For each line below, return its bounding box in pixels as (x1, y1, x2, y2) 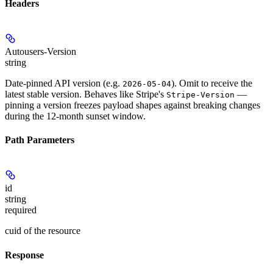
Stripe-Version (166, 90, 235, 99)
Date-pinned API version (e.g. (5, 77, 122, 88)
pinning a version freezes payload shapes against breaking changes (5, 99, 260, 110)
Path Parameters (5, 135, 74, 146)
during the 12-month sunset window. (5, 110, 146, 121)
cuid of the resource (5, 225, 80, 236)
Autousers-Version (5, 46, 76, 57)
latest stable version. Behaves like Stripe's (5, 88, 166, 99)
